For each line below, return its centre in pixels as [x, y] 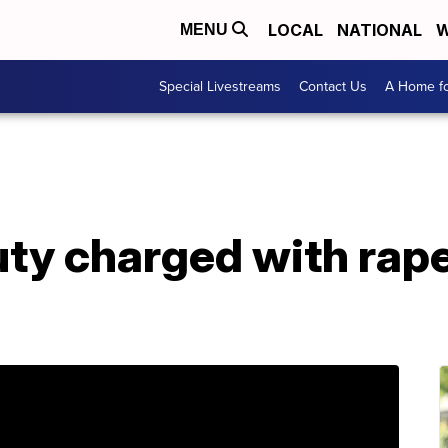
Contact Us [333, 86]
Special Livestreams [220, 86]
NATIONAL [379, 30]
